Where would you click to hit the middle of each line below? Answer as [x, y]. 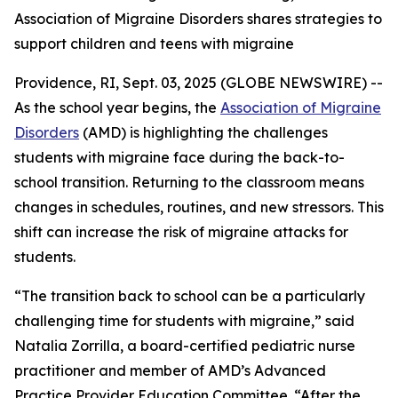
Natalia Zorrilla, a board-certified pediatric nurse [185, 346]
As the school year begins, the [117, 107]
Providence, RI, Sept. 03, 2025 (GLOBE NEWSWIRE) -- [199, 83]
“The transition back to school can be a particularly [190, 296]
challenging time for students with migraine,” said [184, 321]
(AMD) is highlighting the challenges [203, 132]
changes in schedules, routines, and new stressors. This [199, 207]
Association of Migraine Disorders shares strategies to [198, 19]
